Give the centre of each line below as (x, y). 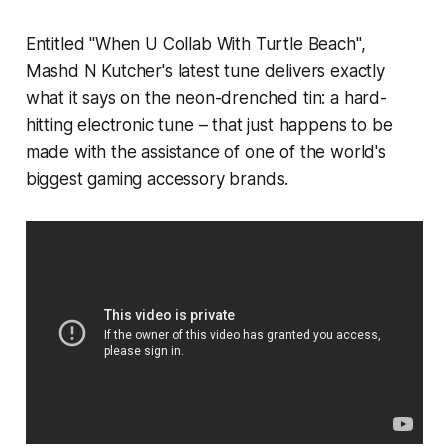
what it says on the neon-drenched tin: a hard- (206, 98)
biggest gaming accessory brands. (157, 179)
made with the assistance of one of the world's (205, 152)
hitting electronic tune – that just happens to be (209, 125)
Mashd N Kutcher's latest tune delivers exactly (205, 71)
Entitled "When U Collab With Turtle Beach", (195, 44)
